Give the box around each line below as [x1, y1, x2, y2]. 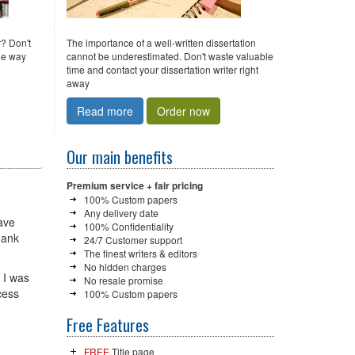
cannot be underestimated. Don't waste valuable [66, 49, 273, 63]
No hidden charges [83, 260, 166, 273]
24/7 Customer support [83, 233, 182, 246]
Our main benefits [66, 145, 173, 169]
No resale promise [83, 273, 163, 287]
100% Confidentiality [83, 219, 174, 233]
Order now [156, 103, 210, 119]
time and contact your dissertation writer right [66, 63, 258, 76]
